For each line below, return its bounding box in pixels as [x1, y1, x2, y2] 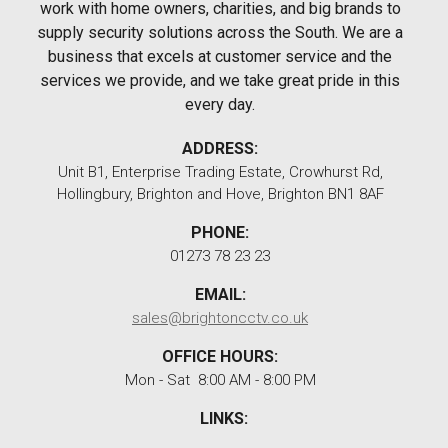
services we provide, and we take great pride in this [40, 70, 400, 90]
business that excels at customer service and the [48, 46, 392, 66]
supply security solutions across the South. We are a [37, 22, 403, 42]
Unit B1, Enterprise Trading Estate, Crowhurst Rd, [57, 162, 383, 181]
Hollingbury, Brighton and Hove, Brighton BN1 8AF [56, 184, 384, 203]
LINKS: [200, 408, 248, 428]
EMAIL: [194, 284, 246, 304]
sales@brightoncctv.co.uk [132, 308, 308, 327]
